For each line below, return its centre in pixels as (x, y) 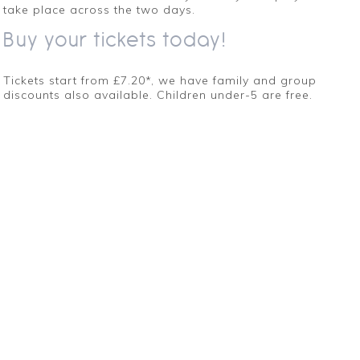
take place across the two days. (100, 9)
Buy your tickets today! (115, 39)
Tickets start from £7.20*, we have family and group (160, 80)
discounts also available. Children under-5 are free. (158, 94)
